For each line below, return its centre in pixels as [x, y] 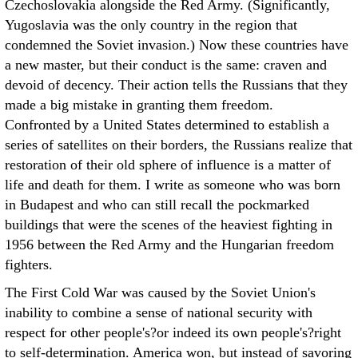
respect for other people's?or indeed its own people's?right [173, 332]
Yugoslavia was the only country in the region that [151, 25]
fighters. [29, 265]
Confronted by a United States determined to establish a [167, 125]
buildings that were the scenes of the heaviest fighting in [169, 225]
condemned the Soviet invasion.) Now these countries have [177, 45]
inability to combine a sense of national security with [159, 312]
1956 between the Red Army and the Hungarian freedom [169, 245]
